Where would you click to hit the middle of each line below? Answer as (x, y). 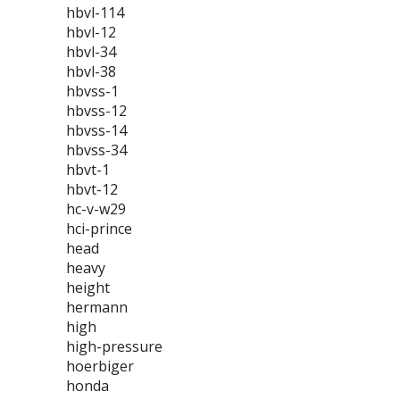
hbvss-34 (96, 150)
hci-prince (99, 229)
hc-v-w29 (96, 209)
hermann (97, 307)
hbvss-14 (96, 130)
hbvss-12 (96, 111)
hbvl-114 (95, 12)
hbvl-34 (91, 52)
